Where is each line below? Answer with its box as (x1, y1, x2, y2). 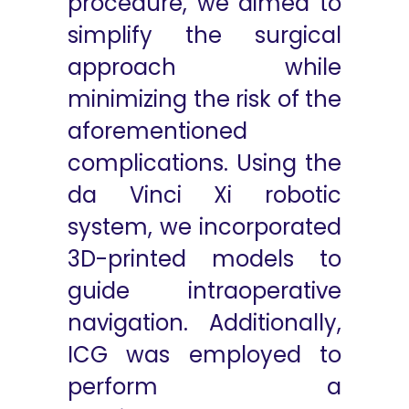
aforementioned (68, 116, 247, 146)
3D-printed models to (68, 244, 341, 274)
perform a (68, 372, 341, 402)
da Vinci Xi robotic (68, 180, 341, 210)
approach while (68, 52, 341, 82)
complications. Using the (68, 148, 341, 178)
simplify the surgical (68, 20, 341, 50)
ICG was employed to (68, 340, 341, 370)
